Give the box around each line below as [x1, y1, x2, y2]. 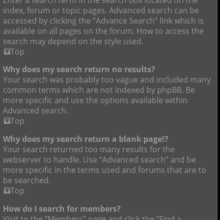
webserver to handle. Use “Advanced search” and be [3, 154, 196, 165]
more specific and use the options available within [3, 95, 188, 106]
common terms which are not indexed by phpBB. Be [3, 84, 195, 96]
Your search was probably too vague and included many [3, 74, 211, 85]
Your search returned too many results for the [3, 143, 175, 155]
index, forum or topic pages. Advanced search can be [3, 4, 199, 16]
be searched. [3, 174, 51, 186]
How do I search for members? [3, 203, 121, 214]
